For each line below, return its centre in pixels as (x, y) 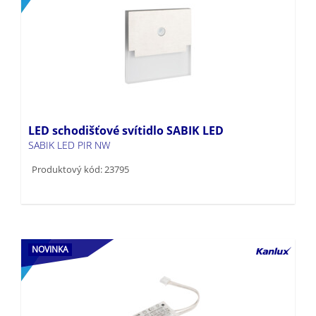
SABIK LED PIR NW (69, 122)
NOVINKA (50, 226)
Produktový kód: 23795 (80, 146)
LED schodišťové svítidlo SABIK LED (126, 108)
